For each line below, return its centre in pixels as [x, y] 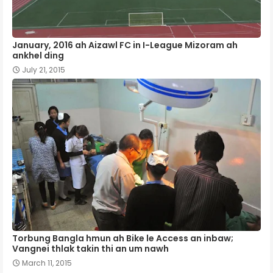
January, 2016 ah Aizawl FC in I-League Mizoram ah [125, 45]
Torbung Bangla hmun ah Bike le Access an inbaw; [123, 238]
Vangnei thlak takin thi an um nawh [90, 248]
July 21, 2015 [44, 69]
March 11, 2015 [47, 263]
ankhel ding [38, 55]
